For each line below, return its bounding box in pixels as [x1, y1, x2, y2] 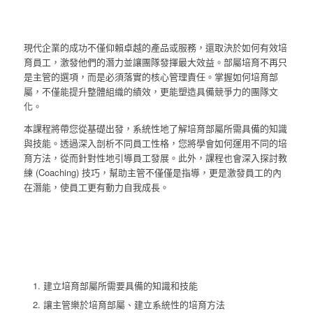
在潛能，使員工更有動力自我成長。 [23, 180, 169, 194]
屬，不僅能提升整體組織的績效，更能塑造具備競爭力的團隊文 [23, 85, 278, 99]
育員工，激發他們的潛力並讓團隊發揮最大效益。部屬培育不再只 [23, 55, 287, 69]
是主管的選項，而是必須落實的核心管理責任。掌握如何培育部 [23, 70, 278, 84]
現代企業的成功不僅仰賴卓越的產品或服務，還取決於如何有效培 [23, 41, 287, 54]
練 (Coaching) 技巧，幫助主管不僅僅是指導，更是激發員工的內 [23, 166, 282, 180]
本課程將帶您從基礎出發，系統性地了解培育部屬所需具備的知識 [23, 122, 287, 136]
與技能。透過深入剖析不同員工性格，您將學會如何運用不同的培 [23, 136, 287, 150]
